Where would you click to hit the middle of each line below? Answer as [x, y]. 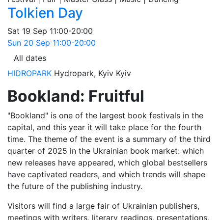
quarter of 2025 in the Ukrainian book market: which [106, 151]
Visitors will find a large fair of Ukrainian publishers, [103, 206]
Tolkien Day [45, 13]
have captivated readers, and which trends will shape [106, 174]
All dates [30, 58]
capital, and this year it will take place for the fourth [104, 127]
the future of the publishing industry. [75, 186]
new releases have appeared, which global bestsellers [107, 163]
